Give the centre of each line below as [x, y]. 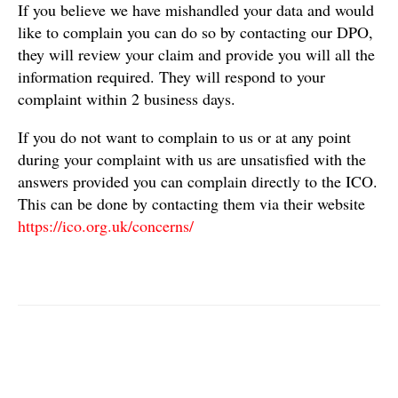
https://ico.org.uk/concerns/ [106, 225]
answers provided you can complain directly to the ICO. [198, 181]
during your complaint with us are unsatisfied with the [192, 159]
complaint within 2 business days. [127, 98]
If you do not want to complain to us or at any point [184, 136]
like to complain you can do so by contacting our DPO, [195, 32]
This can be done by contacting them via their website [191, 203]
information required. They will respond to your [171, 76]
